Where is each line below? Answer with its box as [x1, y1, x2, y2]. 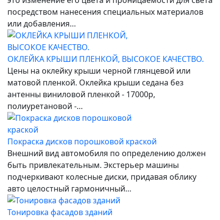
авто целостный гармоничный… [7, 183, 132, 194]
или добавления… [7, 18, 76, 29]
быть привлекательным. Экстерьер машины [7, 159, 179, 170]
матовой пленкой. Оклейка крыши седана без [7, 77, 184, 88]
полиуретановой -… [7, 100, 83, 111]
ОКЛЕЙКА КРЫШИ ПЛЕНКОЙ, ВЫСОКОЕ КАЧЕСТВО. [7, 53, 204, 64]
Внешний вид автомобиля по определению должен [7, 147, 206, 159]
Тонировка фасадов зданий [7, 206, 112, 218]
